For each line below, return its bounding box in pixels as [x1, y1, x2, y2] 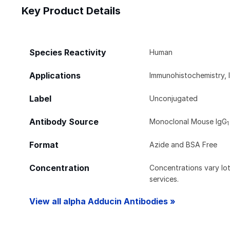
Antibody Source [29, 117, 99, 127]
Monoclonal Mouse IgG [149, 117, 227, 126]
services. [149, 174, 179, 183]
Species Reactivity [29, 47, 106, 57]
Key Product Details [22, 4, 121, 17]
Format [29, 140, 59, 150]
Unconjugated [149, 93, 198, 103]
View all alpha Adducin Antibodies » [29, 196, 176, 206]
